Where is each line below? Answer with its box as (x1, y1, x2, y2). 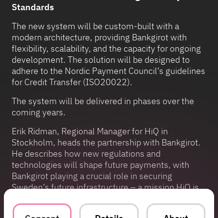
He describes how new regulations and (12, 148, 161, 160)
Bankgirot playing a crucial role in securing (12, 170, 172, 182)
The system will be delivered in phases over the (12, 95, 194, 107)
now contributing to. (12, 193, 89, 204)
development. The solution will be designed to (12, 54, 190, 66)
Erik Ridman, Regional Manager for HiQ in (12, 126, 168, 137)
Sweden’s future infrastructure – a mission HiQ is (12, 182, 199, 193)
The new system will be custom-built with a (12, 20, 179, 32)
